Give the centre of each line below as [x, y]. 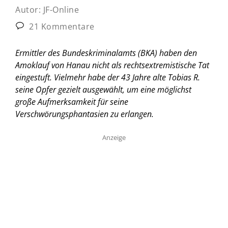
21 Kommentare [61, 26]
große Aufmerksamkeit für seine [72, 102]
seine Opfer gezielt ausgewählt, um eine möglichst [103, 89]
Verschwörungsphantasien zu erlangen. [84, 114]
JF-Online [61, 9]
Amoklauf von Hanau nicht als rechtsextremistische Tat [112, 65]
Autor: [29, 9]
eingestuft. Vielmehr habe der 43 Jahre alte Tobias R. [108, 77]
